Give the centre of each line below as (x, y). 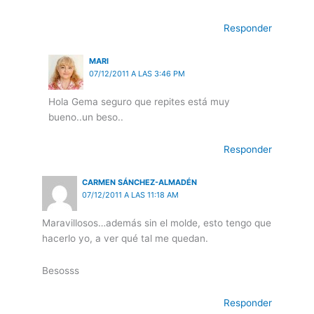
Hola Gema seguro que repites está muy (139, 102)
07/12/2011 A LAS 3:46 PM (137, 74)
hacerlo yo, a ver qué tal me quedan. (125, 239)
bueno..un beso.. (86, 117)
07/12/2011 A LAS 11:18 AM (131, 195)
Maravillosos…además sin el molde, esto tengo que (157, 223)
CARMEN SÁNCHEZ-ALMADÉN (140, 183)
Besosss (61, 271)
